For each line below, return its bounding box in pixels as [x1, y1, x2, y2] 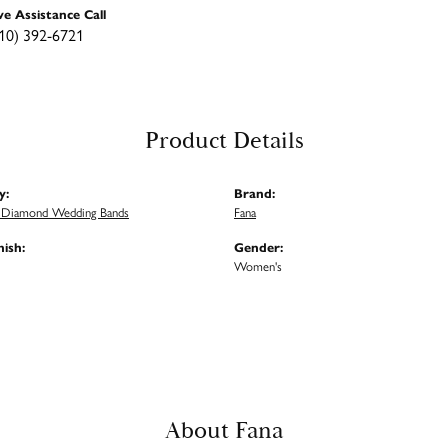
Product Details [144, 126, 304, 157]
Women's [234, 256, 282, 276]
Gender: [234, 237, 283, 257]
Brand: [234, 183, 275, 203]
